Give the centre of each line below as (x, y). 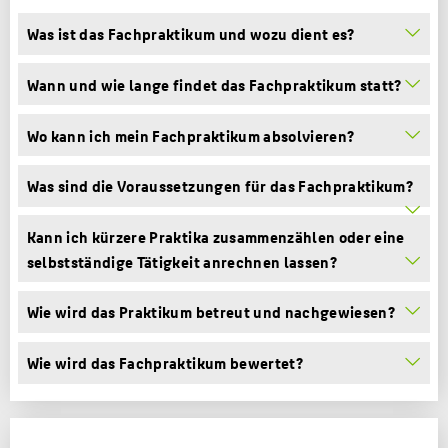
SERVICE (167, 299)
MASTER (160, 31)
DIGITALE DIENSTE (201, 266)
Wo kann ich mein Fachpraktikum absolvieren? (190, 135)
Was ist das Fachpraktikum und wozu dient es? (190, 34)
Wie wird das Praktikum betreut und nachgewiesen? (211, 312)
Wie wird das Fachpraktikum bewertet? (164, 363)
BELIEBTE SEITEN (195, 233)
